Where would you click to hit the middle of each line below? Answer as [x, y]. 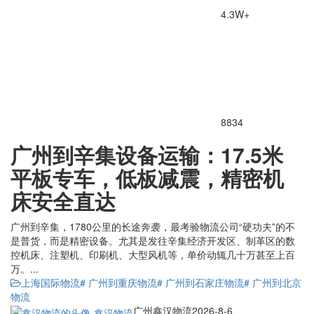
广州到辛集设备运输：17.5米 [147, 155]
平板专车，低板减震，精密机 [147, 178]
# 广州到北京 [273, 283]
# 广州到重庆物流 [118, 283]
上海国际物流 [50, 283]
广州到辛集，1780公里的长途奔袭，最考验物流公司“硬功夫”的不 [153, 227]
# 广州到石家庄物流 [200, 283]
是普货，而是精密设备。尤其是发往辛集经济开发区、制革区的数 [153, 241]
